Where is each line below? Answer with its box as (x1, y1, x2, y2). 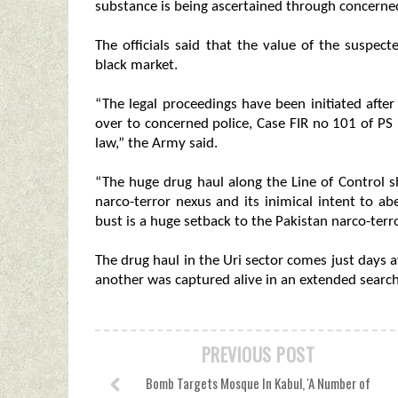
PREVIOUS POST (201, 341, 315, 368)
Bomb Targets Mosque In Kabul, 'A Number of (146, 373, 370, 393)
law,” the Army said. (95, 136, 218, 151)
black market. (95, 58, 178, 73)
